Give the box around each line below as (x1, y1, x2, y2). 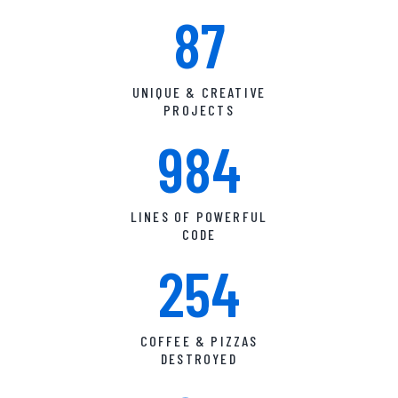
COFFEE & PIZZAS (139, 332, 259, 350)
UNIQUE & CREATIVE (131, 84, 267, 101)
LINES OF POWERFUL (130, 208, 268, 226)
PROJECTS (163, 101, 235, 119)
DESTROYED (161, 350, 237, 368)
